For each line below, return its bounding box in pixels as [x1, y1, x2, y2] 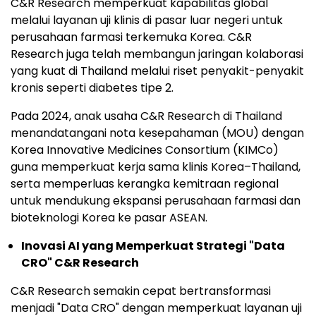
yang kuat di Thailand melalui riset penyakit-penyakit [11, 62, 304, 79]
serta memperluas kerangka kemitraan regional [11, 175, 279, 192]
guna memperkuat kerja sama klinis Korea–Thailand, [11, 158, 300, 175]
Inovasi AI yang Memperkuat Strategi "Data [21, 237, 285, 254]
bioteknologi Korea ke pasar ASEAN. [11, 209, 207, 226]
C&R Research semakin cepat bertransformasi [11, 282, 271, 299]
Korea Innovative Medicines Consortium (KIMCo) [11, 141, 279, 158]
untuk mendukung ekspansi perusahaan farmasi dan [11, 192, 300, 209]
